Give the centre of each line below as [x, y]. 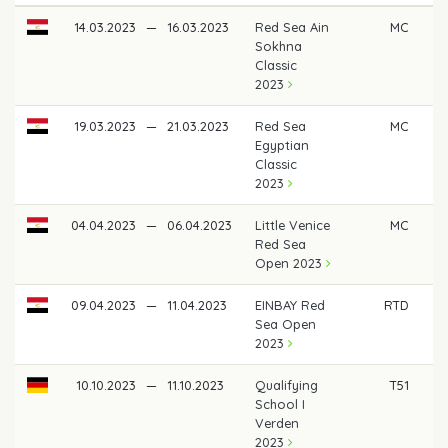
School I [280, 403]
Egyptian [282, 144]
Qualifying [287, 384]
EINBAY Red [290, 304]
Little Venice [293, 224]
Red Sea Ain [292, 26]
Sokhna [279, 45]
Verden [277, 422]
